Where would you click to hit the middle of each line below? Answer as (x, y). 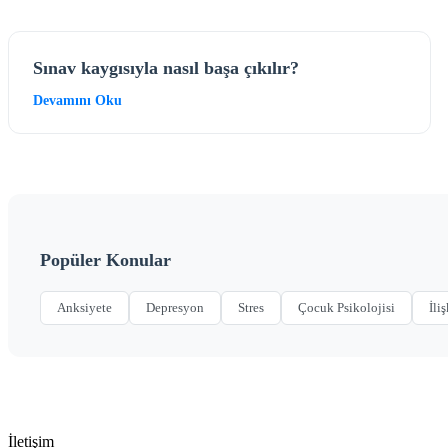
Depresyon (175, 307)
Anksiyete (84, 307)
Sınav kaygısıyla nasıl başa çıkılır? (166, 67)
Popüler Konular (105, 259)
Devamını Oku (77, 100)
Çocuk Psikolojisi (346, 307)
